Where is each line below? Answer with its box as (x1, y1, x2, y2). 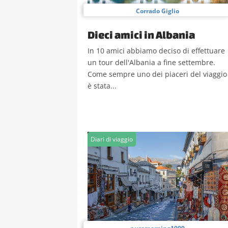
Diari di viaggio (91, 135, 133, 144)
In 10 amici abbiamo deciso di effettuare (88, 46, 225, 55)
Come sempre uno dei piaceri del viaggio (88, 69, 227, 79)
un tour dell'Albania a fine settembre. (88, 58, 215, 67)
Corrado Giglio (135, 7, 179, 15)
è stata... (88, 81, 117, 91)
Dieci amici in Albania (88, 28, 195, 41)
